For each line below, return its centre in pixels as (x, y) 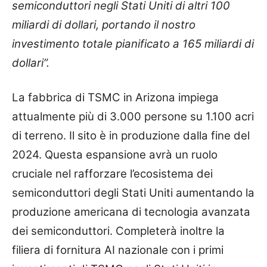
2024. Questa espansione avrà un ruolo (115, 155)
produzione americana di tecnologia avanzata (131, 212)
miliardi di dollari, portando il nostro (104, 25)
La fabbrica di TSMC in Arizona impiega (115, 98)
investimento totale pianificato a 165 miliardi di (133, 44)
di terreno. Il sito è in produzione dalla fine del (131, 136)
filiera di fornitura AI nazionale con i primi (118, 250)
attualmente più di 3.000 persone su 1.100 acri (133, 117)
